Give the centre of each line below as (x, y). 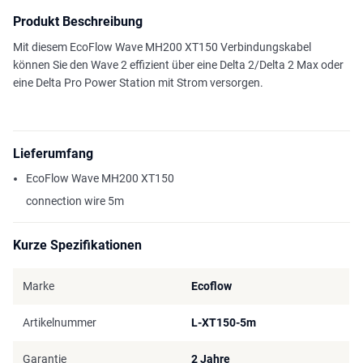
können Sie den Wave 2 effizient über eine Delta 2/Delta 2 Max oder (178, 65)
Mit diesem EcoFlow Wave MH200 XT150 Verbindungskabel (162, 47)
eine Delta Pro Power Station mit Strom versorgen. (138, 83)
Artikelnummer (60, 323)
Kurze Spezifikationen (77, 246)
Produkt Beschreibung (78, 22)
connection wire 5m (75, 201)
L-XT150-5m (224, 323)
